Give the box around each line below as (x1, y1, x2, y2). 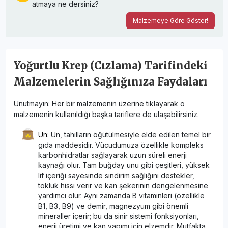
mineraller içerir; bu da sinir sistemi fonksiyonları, (38, 211, 199, 220)
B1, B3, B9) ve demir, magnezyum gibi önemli (38, 201, 188, 210)
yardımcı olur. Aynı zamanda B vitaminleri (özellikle (38, 191, 205, 200)
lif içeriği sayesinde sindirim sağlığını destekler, (38, 170, 194, 180)
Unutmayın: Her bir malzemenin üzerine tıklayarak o (13, 99, 185, 108)
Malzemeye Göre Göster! (132, 16, 208, 24)
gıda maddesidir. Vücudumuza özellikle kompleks (38, 140, 204, 149)
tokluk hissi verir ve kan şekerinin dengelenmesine (38, 181, 208, 190)
